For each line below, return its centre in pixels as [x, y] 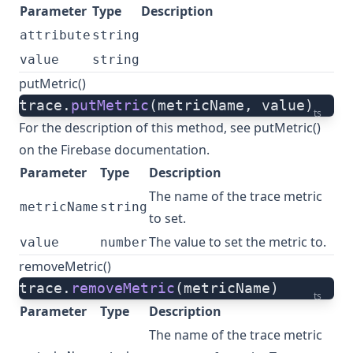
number [124, 243]
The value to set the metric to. [238, 242]
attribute [55, 35]
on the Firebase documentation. [114, 150]
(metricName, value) [231, 106]
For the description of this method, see [136, 128]
